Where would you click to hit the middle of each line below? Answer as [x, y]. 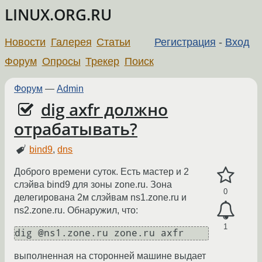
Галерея [71, 42]
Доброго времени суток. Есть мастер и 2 [101, 172]
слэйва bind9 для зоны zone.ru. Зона [93, 185]
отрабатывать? [76, 129]
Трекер [103, 61]
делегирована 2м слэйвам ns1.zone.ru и [100, 198]
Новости [25, 42]
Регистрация [185, 42]
